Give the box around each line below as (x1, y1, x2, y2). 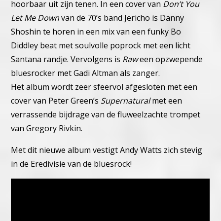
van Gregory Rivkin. (11, 122, 83, 134)
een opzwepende (140, 53, 203, 65)
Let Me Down (11, 12, 60, 23)
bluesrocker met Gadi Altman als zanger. (11, 67, 160, 78)
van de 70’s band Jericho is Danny (59, 12, 184, 23)
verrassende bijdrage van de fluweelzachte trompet (11, 109, 201, 120)
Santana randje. (11, 53, 71, 65)
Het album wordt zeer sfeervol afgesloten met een (11, 81, 198, 92)
